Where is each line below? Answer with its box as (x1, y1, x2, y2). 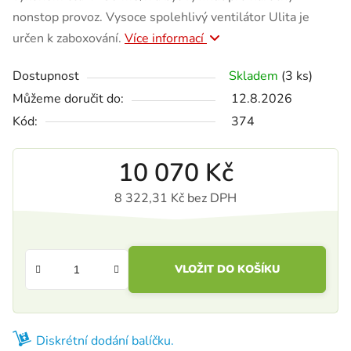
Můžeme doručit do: (13, 89, 124, 107)
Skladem (229, 67, 281, 85)
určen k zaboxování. (13, 29, 125, 47)
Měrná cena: (175, 213, 243, 231)
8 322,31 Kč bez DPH (114, 189, 237, 207)
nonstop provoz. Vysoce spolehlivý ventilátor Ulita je (13, 8, 309, 26)
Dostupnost (13, 67, 79, 85)
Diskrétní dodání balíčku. (36, 331, 174, 349)
